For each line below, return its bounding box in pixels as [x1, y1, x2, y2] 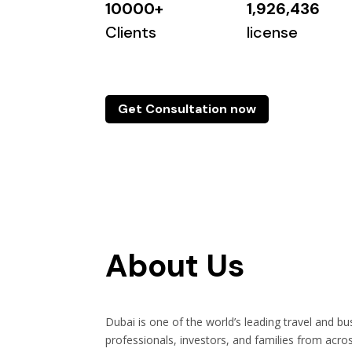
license [246, 22, 298, 42]
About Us [105, 245, 245, 287]
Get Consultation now [118, 101, 257, 118]
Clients [105, 22, 157, 42]
